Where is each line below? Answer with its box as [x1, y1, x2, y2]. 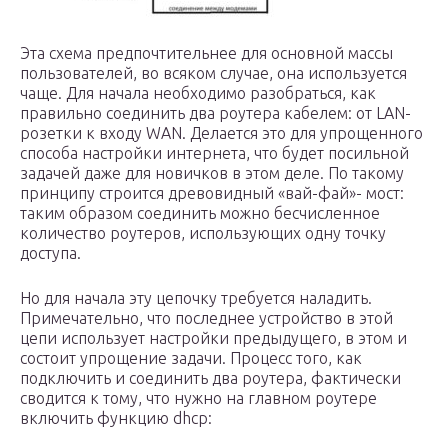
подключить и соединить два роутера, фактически [20, 369, 401, 387]
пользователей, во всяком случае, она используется [20, 64, 407, 82]
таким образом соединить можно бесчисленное [20, 204, 380, 222]
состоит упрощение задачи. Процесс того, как [20, 349, 362, 367]
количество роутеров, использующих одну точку [20, 224, 386, 242]
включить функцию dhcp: [20, 409, 212, 427]
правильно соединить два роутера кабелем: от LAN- [20, 104, 411, 122]
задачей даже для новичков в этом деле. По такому [20, 164, 404, 182]
